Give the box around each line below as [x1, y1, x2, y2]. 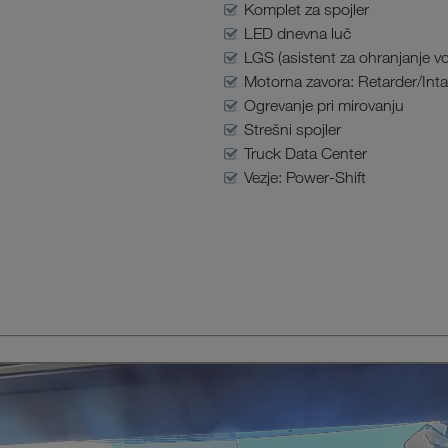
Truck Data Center [244, 144, 368, 163]
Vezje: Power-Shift [244, 168, 367, 187]
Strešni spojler [244, 120, 342, 139]
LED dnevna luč [244, 24, 352, 43]
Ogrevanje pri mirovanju [244, 96, 405, 115]
